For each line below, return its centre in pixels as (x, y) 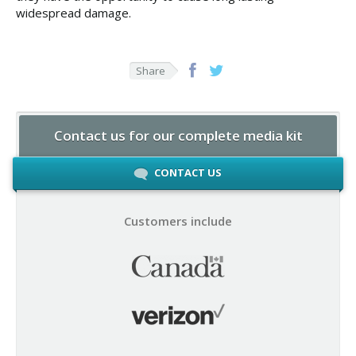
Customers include (178, 221)
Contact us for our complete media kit (178, 136)
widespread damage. (74, 12)
